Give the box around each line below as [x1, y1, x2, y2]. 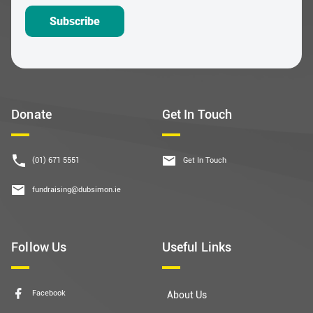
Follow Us [11, 238, 67, 256]
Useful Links [161, 238, 232, 256]
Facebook [32, 287, 66, 298]
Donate [11, 105, 52, 123]
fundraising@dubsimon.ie [32, 184, 121, 195]
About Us [166, 288, 207, 302]
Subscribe [50, 15, 100, 29]
